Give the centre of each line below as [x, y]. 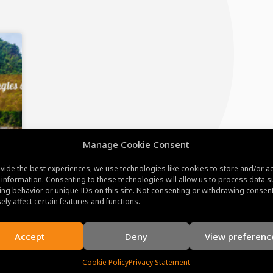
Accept [30, 236]
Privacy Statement [160, 262]
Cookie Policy [106, 262]
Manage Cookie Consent [136, 144]
